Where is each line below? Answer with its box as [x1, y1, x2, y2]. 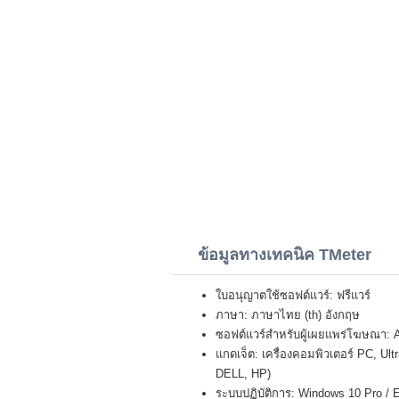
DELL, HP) [216, 367, 271, 380]
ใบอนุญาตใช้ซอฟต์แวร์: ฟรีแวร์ [216, 289, 370, 302]
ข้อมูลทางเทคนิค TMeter [198, 246, 371, 264]
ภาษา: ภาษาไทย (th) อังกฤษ [216, 308, 360, 322]
